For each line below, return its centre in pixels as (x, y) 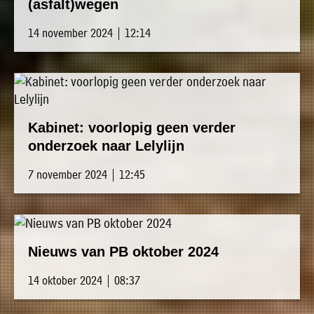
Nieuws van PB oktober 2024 (123, 252)
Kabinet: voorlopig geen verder (132, 128)
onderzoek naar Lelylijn (106, 146)
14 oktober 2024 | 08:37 (84, 280)
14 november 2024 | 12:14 (89, 33)
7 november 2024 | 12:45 (87, 175)
